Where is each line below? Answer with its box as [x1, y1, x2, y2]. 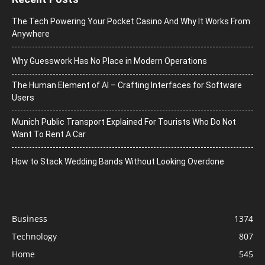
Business [12, 213, 47, 225]
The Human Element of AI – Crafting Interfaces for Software [12, 80, 242, 91]
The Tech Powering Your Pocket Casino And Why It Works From [12, 17, 250, 27]
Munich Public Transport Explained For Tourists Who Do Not [12, 117, 236, 127]
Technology [12, 231, 57, 243]
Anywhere [12, 29, 50, 39]
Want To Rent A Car [12, 130, 86, 140]
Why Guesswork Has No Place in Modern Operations [12, 56, 207, 66]
